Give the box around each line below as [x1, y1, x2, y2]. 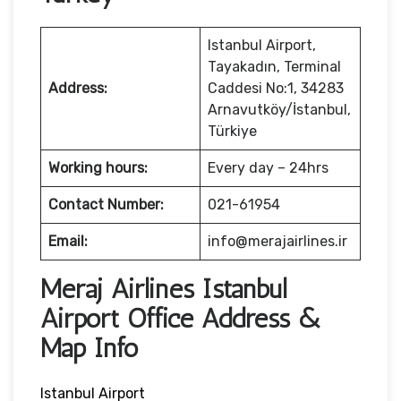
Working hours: [48, 158, 148, 176]
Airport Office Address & [40, 302, 323, 335]
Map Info [40, 331, 139, 364]
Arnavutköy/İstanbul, [208, 100, 351, 118]
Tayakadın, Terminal [208, 57, 341, 75]
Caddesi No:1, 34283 [208, 79, 344, 97]
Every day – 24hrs [208, 158, 328, 176]
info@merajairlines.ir [208, 232, 347, 250]
